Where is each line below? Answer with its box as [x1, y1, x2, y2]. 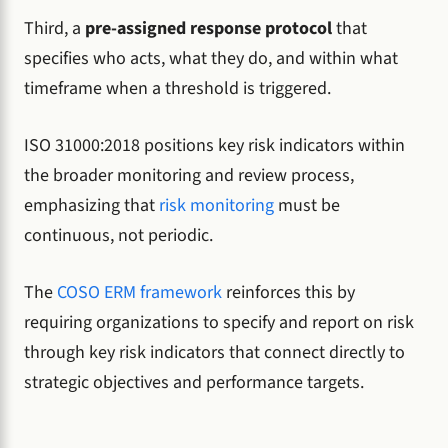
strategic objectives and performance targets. [24, 369, 364, 395]
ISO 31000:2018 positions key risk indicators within [24, 132, 405, 158]
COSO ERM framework [57, 279, 222, 305]
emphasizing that [24, 192, 159, 218]
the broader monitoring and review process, [24, 162, 354, 188]
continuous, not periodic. [24, 222, 213, 248]
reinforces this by [222, 279, 355, 305]
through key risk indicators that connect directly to [24, 339, 405, 365]
